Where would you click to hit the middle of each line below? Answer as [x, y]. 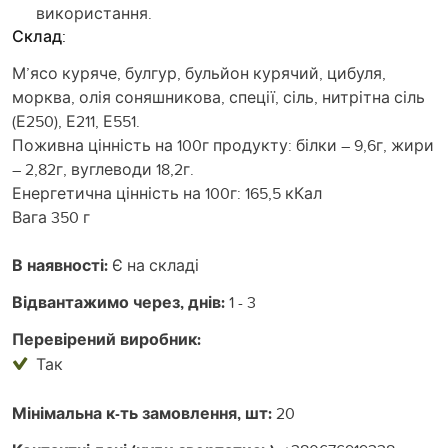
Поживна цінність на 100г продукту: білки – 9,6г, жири [223, 144]
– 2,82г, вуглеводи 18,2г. [103, 168]
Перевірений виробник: [106, 339]
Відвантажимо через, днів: [118, 302]
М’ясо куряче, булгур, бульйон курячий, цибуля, [199, 72]
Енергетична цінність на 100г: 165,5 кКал [167, 192]
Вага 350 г [51, 216]
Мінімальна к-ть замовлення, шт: [142, 413]
